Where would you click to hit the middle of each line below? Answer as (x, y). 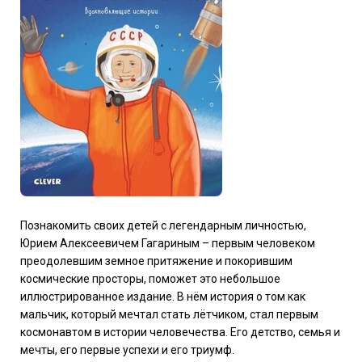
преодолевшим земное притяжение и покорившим (156, 261)
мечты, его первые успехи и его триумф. (127, 350)
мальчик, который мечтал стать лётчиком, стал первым (169, 315)
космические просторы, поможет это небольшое (150, 279)
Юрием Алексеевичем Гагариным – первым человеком (168, 244)
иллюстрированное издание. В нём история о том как (163, 297)
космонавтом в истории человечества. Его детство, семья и (180, 333)
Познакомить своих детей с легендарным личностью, (163, 226)
